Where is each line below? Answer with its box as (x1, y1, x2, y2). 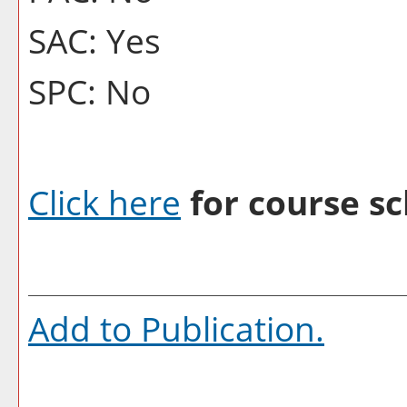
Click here (28, 179, 181, 225)
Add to (28, 305, 141, 352)
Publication (141, 305, 315, 352)
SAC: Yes (28, 17, 161, 64)
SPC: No (28, 68, 151, 114)
